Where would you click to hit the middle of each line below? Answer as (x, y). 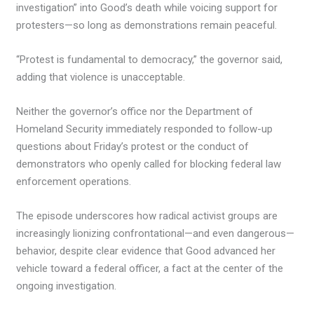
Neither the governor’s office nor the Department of (135, 112)
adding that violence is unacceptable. (101, 77)
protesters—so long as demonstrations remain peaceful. (147, 26)
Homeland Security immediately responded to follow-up (145, 129)
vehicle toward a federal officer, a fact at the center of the (150, 269)
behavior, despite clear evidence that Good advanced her (146, 251)
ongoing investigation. (67, 286)
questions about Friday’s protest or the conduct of (133, 147)
